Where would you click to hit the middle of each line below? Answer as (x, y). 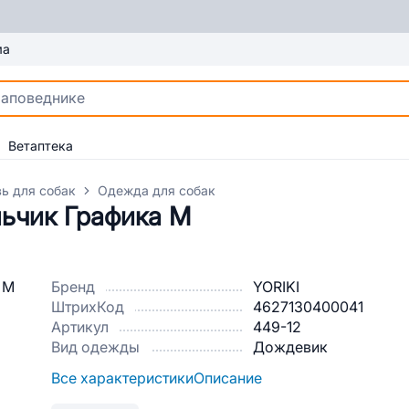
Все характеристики (122, 378)
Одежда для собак (157, 191)
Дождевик (290, 347)
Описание (228, 378)
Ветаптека (41, 146)
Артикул (80, 327)
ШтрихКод (88, 307)
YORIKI (276, 287)
